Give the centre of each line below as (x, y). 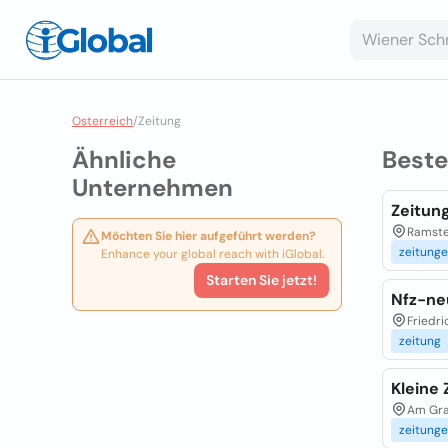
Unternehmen (152, 187)
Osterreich (102, 121)
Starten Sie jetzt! (261, 280)
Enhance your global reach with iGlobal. (212, 254)
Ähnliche (124, 159)
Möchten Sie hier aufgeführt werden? (208, 236)
